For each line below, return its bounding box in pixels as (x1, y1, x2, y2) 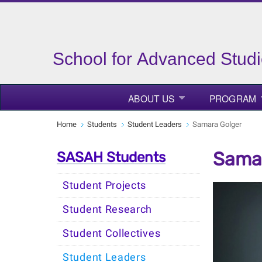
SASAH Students (57, 149, 166, 166)
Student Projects (63, 180, 147, 191)
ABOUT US (128, 92, 175, 105)
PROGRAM (209, 92, 256, 105)
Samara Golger (192, 120, 242, 129)
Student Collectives (63, 227, 161, 239)
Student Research (63, 204, 153, 215)
